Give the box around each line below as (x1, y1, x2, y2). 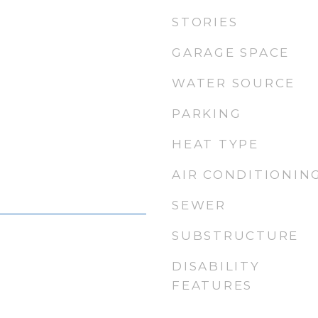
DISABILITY (172, 259, 261, 273)
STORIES (172, 15, 238, 29)
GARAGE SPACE (172, 45, 290, 60)
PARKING (172, 106, 242, 121)
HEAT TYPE (172, 137, 259, 151)
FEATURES (172, 278, 253, 292)
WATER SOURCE (172, 76, 295, 90)
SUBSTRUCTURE (172, 229, 299, 243)
